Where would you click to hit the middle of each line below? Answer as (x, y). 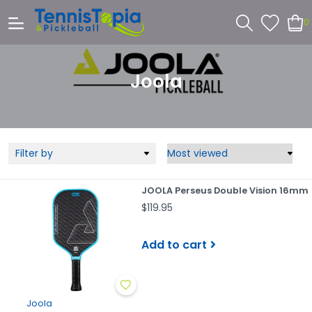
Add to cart (174, 244)
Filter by (34, 153)
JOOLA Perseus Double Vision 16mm (225, 190)
